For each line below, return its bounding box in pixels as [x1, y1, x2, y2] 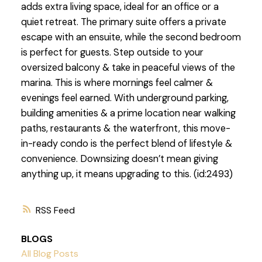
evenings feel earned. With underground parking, [20, 92, 229, 105]
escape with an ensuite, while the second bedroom [20, 31, 241, 44]
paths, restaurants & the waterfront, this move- [20, 122, 230, 135]
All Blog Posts [20, 247, 78, 260]
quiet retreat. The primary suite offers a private [20, 16, 226, 29]
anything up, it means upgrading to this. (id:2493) [20, 168, 233, 181]
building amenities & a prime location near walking [20, 107, 236, 120]
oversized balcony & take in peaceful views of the [20, 61, 235, 74]
